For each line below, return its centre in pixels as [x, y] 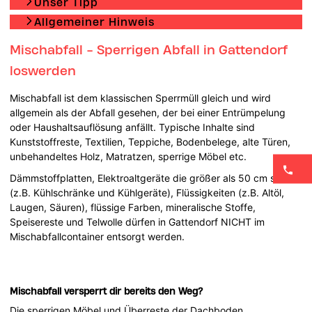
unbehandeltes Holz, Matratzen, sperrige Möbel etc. [128, 156]
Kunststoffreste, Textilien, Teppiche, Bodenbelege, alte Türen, [150, 141]
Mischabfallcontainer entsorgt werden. [97, 236]
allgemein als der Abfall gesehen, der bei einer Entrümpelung [148, 112]
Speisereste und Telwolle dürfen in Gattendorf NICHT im [138, 221]
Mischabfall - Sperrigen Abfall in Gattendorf [149, 49]
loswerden [43, 70]
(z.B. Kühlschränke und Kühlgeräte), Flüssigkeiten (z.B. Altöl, [147, 192]
